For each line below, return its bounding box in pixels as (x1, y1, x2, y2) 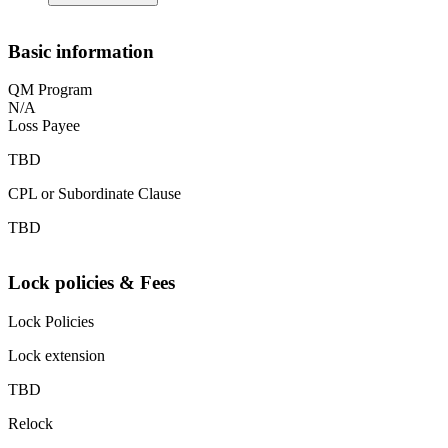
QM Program (8, 81, 92, 99)
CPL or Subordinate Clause (8, 185, 181, 203)
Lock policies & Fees (8, 272, 175, 294)
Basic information (8, 40, 154, 62)
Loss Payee (8, 117, 80, 135)
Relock (8, 414, 53, 432)
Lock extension (8, 346, 105, 364)
